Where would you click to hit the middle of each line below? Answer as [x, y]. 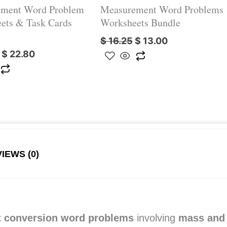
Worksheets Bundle [140, 22]
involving [158, 218]
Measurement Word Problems [162, 9]
